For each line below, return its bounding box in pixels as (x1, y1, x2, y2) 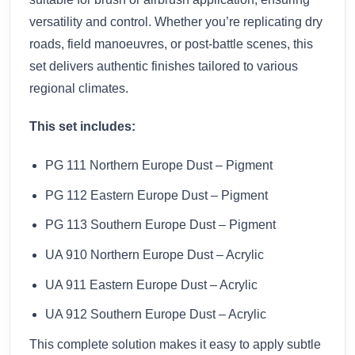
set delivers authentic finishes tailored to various (29, 59, 298, 73)
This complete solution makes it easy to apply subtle (29, 337, 321, 351)
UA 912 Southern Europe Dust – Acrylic (45, 307, 266, 322)
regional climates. (29, 81, 128, 95)
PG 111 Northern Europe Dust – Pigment (45, 158, 273, 173)
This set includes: (29, 120, 136, 134)
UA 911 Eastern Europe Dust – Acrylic (45, 277, 258, 292)
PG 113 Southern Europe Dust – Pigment (45, 218, 276, 232)
